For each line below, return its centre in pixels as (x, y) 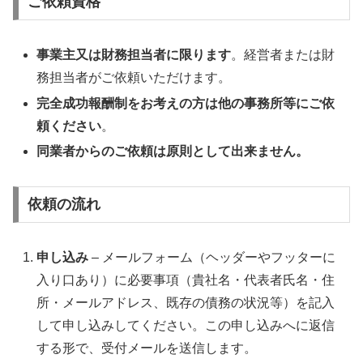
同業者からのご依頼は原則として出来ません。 (173, 151)
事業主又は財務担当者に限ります (134, 55)
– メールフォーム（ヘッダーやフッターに (212, 258)
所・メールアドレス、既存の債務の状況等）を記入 (186, 303)
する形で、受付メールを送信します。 (147, 348)
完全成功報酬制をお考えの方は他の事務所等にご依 (186, 103)
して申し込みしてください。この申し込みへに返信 (186, 326)
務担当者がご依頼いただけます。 (134, 78)
